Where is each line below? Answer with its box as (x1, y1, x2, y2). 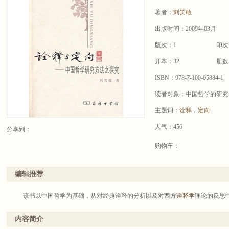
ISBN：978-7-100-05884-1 (155, 74, 223, 81)
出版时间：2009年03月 (155, 25, 216, 32)
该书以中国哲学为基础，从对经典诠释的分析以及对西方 (17, 192, 176, 199)
